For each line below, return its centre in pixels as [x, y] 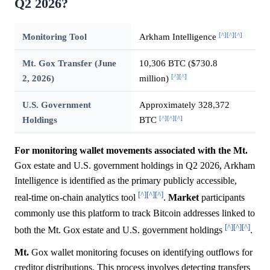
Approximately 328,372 [184, 105]
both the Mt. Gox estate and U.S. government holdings [120, 230]
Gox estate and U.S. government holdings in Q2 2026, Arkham [135, 166]
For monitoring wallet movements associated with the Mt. [131, 151]
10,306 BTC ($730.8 [178, 63]
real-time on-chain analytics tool [76, 198]
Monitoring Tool [54, 37]
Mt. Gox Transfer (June [69, 63]
